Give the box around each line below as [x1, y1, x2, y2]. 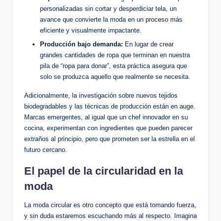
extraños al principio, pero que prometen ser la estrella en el [24, 135, 195, 143]
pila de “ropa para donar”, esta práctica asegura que [40, 62, 187, 70]
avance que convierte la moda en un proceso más [40, 16, 183, 24]
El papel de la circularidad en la [24, 164, 183, 177]
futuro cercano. [24, 146, 67, 153]
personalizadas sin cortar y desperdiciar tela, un [40, 5, 177, 13]
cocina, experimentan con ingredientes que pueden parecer [24, 124, 192, 132]
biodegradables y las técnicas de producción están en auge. [24, 102, 195, 110]
